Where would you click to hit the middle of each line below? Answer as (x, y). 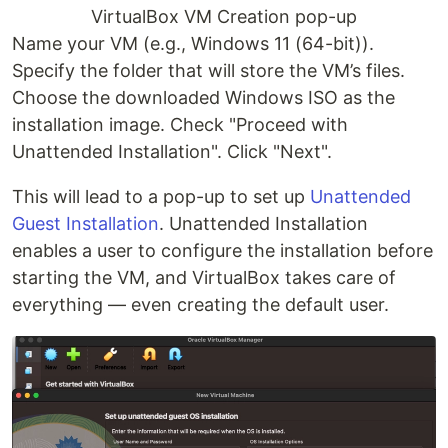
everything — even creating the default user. (200, 304)
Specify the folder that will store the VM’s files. (208, 70)
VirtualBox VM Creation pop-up (224, 16)
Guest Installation (85, 223)
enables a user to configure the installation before (222, 250)
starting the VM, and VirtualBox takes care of (204, 277)
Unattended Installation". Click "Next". (172, 151)
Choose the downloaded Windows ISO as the (203, 97)
